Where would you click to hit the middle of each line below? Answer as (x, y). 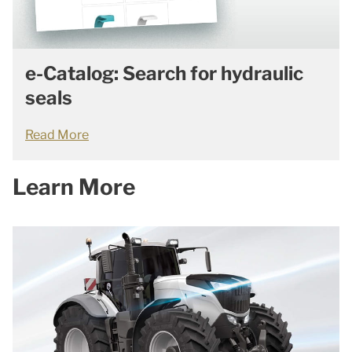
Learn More (74, 187)
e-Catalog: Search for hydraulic (164, 73)
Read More (57, 135)
